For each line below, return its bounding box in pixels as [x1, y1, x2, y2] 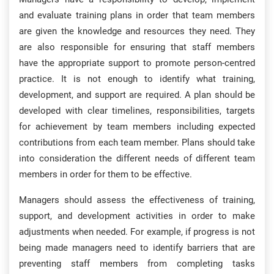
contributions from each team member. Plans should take [19, 137, 255, 148]
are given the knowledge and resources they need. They [19, 26, 255, 37]
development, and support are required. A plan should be [19, 89, 255, 100]
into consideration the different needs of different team [19, 153, 255, 164]
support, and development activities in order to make [19, 210, 255, 221]
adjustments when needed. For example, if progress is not [19, 226, 255, 237]
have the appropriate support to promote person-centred [19, 57, 255, 68]
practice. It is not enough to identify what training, [19, 73, 255, 84]
